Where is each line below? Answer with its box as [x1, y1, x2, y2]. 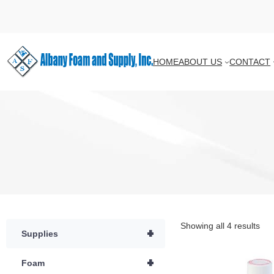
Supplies [21, 229, 58, 239]
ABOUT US [179, 56, 222, 67]
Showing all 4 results [180, 221, 260, 231]
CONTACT [229, 56, 271, 67]
